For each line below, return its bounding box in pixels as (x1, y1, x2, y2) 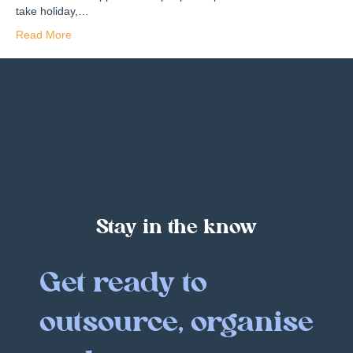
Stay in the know (96, 217, 257, 238)
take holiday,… (16, 4, 89, 17)
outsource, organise (39, 309, 314, 338)
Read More (16, 28, 72, 41)
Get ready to (39, 269, 207, 299)
